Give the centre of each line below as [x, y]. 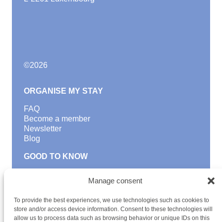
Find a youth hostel [57, 174]
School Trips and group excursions [85, 194]
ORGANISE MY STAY [63, 91]
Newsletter [43, 128]
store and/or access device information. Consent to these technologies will [113, 209]
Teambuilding [48, 204]
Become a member [57, 118]
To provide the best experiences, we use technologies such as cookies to [111, 200]
